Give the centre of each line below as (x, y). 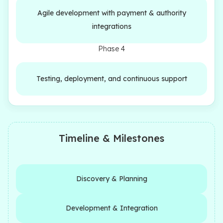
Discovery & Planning (111, 178)
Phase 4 (111, 49)
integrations (111, 26)
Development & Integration (111, 208)
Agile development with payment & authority (111, 13)
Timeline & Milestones (111, 138)
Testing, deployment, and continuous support (111, 78)
